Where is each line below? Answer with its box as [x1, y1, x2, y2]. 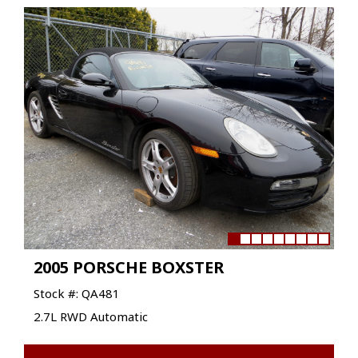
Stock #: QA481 [34, 284, 120, 301]
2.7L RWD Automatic [34, 308, 148, 324]
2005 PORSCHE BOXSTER [34, 256, 224, 278]
